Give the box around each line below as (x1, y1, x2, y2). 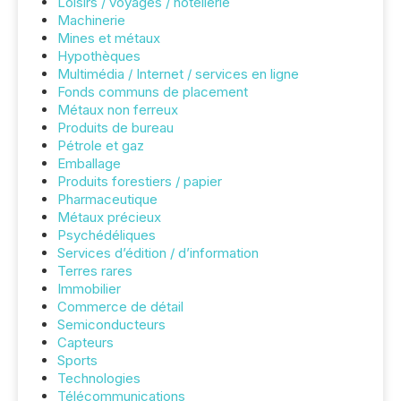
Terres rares (57, 262, 132, 279)
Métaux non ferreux (57, 101, 178, 118)
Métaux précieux (57, 209, 161, 226)
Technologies (57, 370, 141, 387)
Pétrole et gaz (57, 137, 144, 154)
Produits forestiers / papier (57, 173, 222, 190)
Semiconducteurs (57, 316, 166, 333)
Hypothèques (57, 47, 141, 64)
